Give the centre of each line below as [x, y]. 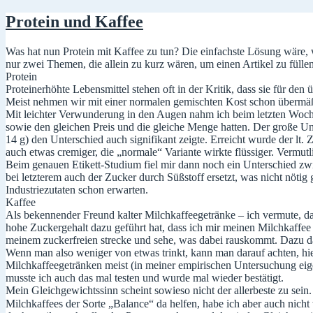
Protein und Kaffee [74, 21]
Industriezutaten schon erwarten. [77, 189]
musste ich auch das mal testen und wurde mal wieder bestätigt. [145, 277]
